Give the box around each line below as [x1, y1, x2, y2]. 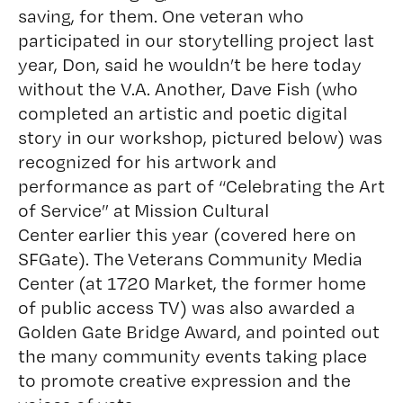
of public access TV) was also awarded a [17, 296, 355, 318]
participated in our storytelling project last [17, 29, 374, 51]
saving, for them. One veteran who [17, 4, 304, 27]
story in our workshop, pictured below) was [17, 126, 382, 148]
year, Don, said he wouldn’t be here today [17, 53, 362, 76]
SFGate [17, 247, 78, 270]
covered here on [219, 223, 356, 246]
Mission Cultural [133, 199, 269, 221]
